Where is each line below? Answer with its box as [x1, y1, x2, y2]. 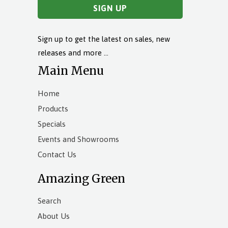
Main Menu [38, 64, 104, 78]
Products [38, 104, 68, 113]
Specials [38, 119, 66, 128]
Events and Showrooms [38, 134, 119, 144]
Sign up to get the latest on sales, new [38, 35, 170, 44]
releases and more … [38, 48, 108, 58]
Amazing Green [38, 171, 125, 186]
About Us [38, 212, 70, 221]
